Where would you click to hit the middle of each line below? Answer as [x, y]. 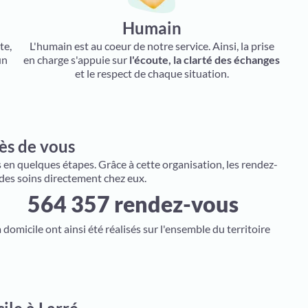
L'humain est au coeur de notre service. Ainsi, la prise [152, 46]
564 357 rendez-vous [133, 204]
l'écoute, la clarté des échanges [205, 59]
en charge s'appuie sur [77, 59]
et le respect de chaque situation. [152, 73]
